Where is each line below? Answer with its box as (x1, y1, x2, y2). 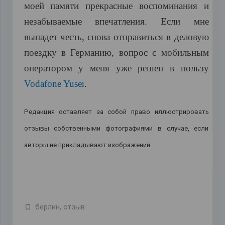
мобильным (161, 47, 209, 58)
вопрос (119, 47, 148, 58)
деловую (174, 32, 209, 43)
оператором (24, 63, 72, 74)
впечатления (95, 16, 145, 27)
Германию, (70, 47, 115, 58)
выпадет (24, 32, 57, 43)
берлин (35, 202, 60, 212)
